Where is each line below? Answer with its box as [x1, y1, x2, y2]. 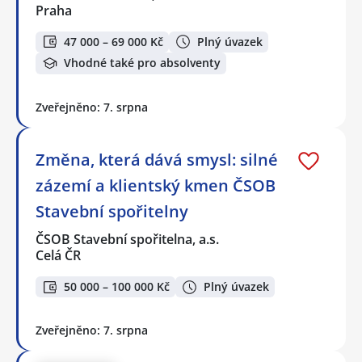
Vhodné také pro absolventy [64, 55, 221, 71]
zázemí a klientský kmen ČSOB [36, 174, 276, 196]
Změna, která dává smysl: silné [36, 148, 278, 170]
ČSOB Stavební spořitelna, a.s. [36, 229, 221, 248]
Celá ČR [36, 246, 81, 264]
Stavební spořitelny [36, 200, 188, 222]
